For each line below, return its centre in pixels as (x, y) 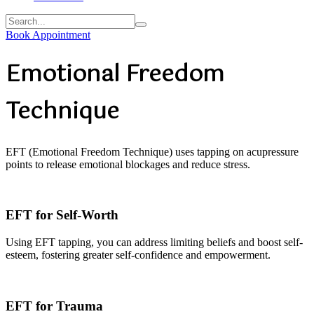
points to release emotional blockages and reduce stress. (128, 164)
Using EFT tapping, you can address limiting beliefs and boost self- (154, 243)
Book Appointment (48, 34)
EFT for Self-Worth (62, 215)
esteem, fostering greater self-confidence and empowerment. (138, 255)
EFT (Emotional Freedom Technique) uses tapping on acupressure (152, 151)
